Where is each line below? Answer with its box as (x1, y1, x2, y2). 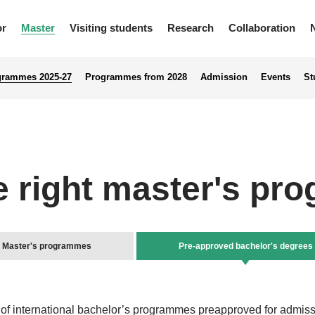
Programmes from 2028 (84, 72, 187, 82)
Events (260, 72, 290, 82)
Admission (200, 72, 247, 82)
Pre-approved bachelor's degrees (178, 241, 313, 252)
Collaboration (228, 22, 295, 34)
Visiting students (69, 22, 153, 34)
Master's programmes (1, 241, 91, 252)
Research (167, 22, 214, 34)
